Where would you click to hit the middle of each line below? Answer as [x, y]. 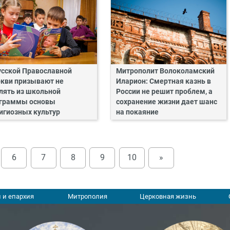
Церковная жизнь [168, 197]
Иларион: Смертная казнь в [163, 81]
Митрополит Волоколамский [165, 71]
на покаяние [137, 112]
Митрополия [87, 197]
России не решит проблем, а [164, 91]
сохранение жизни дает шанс [166, 102]
